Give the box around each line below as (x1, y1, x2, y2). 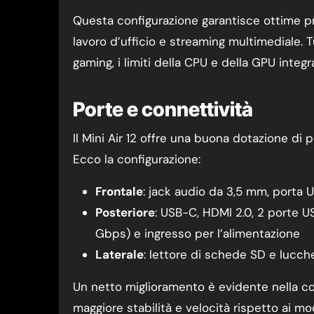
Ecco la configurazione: (73, 151, 200, 167)
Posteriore (95, 205, 155, 220)
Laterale (95, 247, 144, 262)
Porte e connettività (73, 97, 253, 121)
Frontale (95, 184, 143, 199)
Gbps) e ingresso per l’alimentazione (95, 226, 300, 241)
